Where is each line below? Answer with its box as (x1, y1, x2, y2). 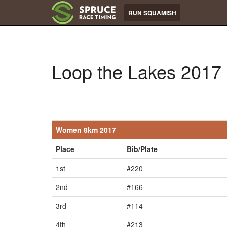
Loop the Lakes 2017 (52, 58, 221, 84)
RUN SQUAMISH (128, 8, 177, 17)
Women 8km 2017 (56, 125, 116, 135)
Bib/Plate (127, 144, 158, 154)
